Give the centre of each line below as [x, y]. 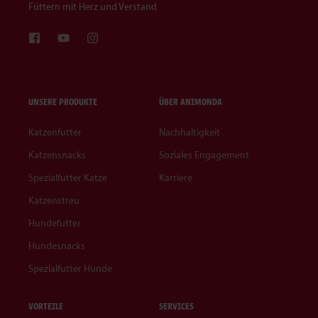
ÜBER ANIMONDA [191, 102]
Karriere [176, 178]
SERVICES [176, 307]
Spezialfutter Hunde [70, 269]
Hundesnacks [57, 246]
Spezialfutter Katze [68, 178]
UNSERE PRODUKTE [63, 102]
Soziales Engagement [204, 155]
